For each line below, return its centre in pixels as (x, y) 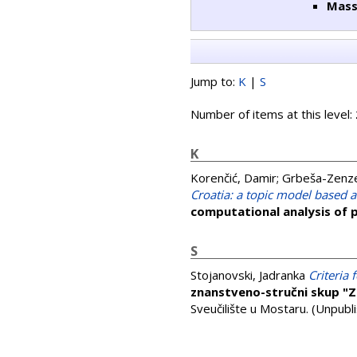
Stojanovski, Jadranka (248, 275)
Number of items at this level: (273, 114)
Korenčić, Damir (233, 178)
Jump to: (214, 81)
